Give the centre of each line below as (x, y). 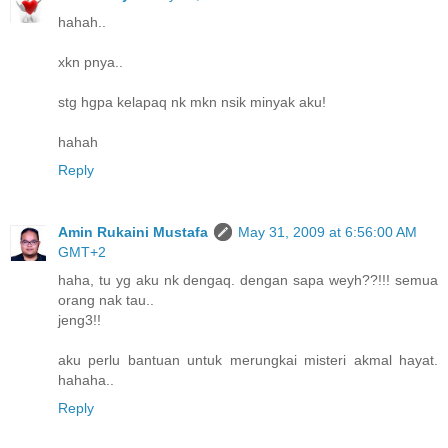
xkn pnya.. (90, 62)
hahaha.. (86, 380)
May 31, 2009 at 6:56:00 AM (327, 232)
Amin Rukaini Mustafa (133, 232)
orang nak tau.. (106, 300)
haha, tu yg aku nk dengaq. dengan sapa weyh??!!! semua (248, 280)
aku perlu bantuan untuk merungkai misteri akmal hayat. (248, 360)
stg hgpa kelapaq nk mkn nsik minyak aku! (192, 102)
